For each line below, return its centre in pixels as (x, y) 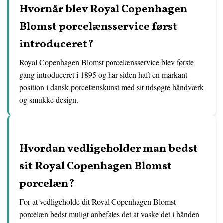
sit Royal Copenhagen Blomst (96, 167)
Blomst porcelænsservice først (98, 27)
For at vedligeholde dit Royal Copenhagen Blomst (98, 202)
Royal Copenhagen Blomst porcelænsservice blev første (107, 62)
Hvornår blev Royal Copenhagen (103, 10)
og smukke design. (49, 100)
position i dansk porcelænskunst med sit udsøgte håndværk (111, 87)
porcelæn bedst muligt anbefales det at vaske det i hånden (109, 214)
